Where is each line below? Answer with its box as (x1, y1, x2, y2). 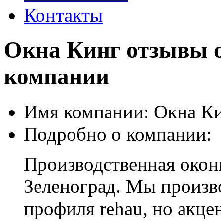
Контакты (24, 4, 103, 26)
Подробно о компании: (24, 123, 212, 145)
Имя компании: (24, 101, 149, 122)
